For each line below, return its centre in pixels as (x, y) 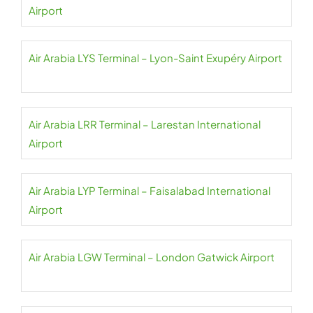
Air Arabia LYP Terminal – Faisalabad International (150, 190)
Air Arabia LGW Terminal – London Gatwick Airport (152, 257)
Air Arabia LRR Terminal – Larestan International (145, 124)
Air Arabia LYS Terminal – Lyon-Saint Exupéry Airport (155, 58)
